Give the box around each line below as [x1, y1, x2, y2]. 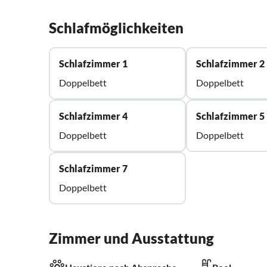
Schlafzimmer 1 [59, 58, 128, 70]
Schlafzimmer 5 [196, 110, 265, 122]
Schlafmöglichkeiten [49, 19, 184, 37]
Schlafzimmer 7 [59, 163, 128, 175]
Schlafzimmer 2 [196, 58, 265, 70]
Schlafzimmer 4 [59, 110, 128, 122]
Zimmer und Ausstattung [49, 229, 214, 247]
